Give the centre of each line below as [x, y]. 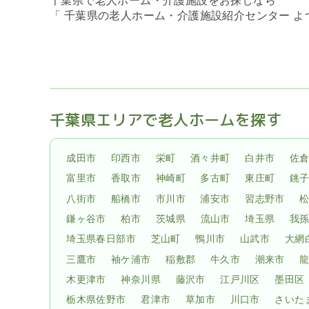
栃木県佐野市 [96, 300]
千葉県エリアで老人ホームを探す [166, 119]
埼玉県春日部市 [101, 239]
